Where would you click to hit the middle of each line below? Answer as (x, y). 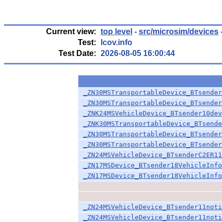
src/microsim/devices (179, 31)
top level (116, 31)
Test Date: (77, 53)
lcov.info (116, 42)
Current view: (71, 31)
